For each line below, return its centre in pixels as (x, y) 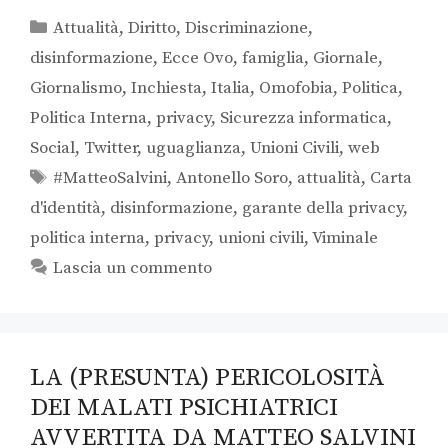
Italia (230, 88)
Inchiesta (166, 88)
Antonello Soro (232, 178)
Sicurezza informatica (303, 118)
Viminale (345, 238)
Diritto (152, 28)
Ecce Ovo (197, 58)
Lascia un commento (133, 268)
